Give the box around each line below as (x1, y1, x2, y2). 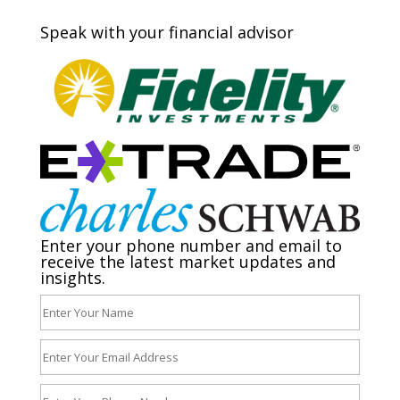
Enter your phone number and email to (39, 234, 342, 256)
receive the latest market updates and (39, 250, 336, 272)
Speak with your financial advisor (39, 21, 294, 43)
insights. (39, 266, 105, 288)
